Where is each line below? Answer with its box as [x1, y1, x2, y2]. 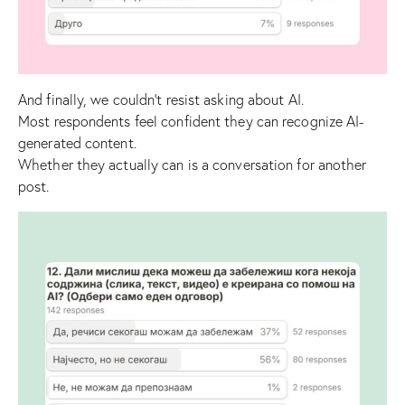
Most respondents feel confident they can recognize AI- [18, 111, 364, 130]
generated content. [18, 133, 137, 152]
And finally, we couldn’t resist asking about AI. [18, 89, 304, 108]
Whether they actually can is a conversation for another [18, 155, 367, 174]
